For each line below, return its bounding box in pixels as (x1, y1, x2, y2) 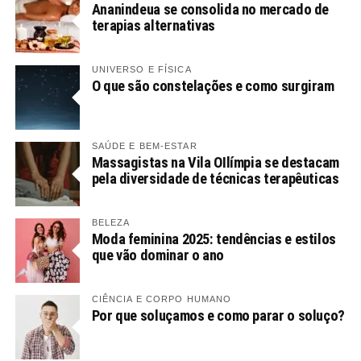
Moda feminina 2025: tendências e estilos (91, 230, 336, 247)
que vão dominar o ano (91, 247, 224, 263)
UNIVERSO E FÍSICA (91, 64, 192, 74)
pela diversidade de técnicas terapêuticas (91, 170, 339, 187)
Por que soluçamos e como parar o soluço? (91, 307, 345, 324)
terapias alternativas (91, 17, 215, 34)
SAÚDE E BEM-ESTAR (91, 141, 197, 151)
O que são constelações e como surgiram (91, 77, 334, 94)
